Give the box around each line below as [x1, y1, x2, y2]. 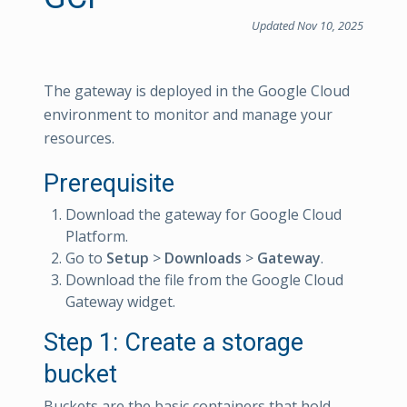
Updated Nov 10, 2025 [252, 16, 363, 34]
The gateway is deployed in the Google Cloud [44, 80, 350, 101]
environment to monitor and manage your [44, 104, 333, 124]
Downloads [164, 247, 242, 268]
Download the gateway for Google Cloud [65, 203, 342, 224]
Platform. [65, 225, 128, 246]
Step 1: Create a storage [44, 327, 303, 357]
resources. [44, 127, 114, 148]
